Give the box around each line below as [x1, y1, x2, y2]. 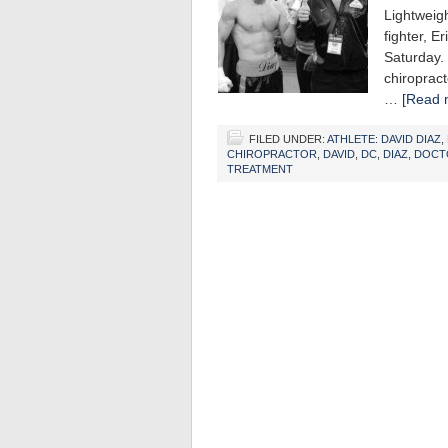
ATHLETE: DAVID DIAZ [327, 133, 441, 145]
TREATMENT [227, 163, 293, 175]
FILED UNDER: [249, 133, 327, 145]
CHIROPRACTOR [227, 148, 317, 160]
